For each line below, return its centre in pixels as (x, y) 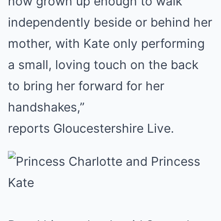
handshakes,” (46, 107)
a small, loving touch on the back (103, 65)
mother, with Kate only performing (106, 43)
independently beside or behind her (110, 22)
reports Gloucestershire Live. (91, 128)
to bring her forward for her (86, 86)
